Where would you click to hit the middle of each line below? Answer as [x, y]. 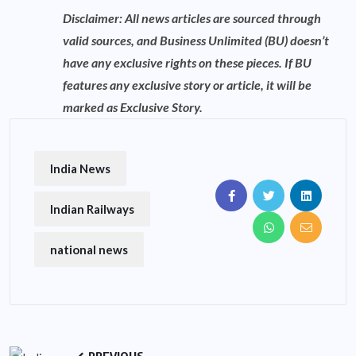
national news [89, 249]
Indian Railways [92, 209]
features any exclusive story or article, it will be [187, 84]
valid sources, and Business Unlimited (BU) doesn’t [196, 40]
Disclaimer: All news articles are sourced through [192, 17]
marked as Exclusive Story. [133, 106]
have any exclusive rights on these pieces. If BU [187, 62]
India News [80, 168]
